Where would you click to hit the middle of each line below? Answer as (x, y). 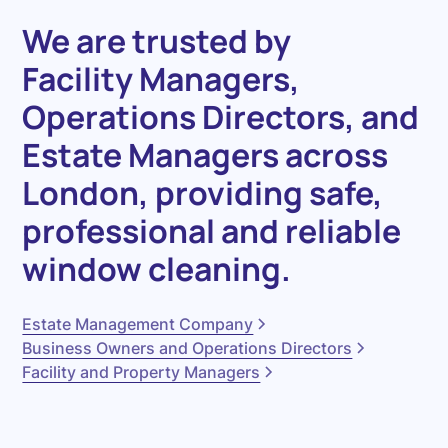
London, (86, 193)
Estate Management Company (138, 324)
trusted (190, 41)
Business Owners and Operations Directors (187, 348)
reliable (343, 231)
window (82, 269)
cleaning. (220, 269)
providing (229, 193)
